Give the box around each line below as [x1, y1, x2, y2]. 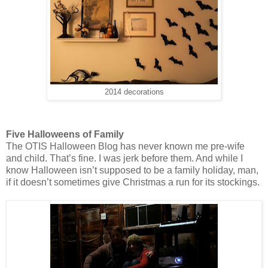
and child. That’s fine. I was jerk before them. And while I [6, 153, 243, 164]
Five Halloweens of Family [6, 129, 124, 140]
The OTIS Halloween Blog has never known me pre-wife [6, 141, 245, 152]
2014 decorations [104, 87, 164, 96]
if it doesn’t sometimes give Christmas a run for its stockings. [6, 177, 260, 188]
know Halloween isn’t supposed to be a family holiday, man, [6, 165, 258, 176]
